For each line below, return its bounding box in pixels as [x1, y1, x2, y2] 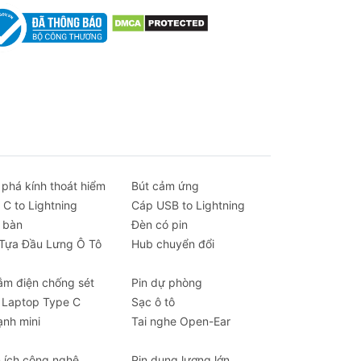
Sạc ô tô [131, 295, 175, 309]
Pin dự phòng [131, 276, 202, 289]
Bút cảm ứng [131, 179, 199, 193]
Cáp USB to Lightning [131, 198, 245, 212]
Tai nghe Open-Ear [131, 314, 230, 328]
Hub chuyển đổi [131, 237, 214, 251]
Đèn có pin [131, 218, 188, 231]
